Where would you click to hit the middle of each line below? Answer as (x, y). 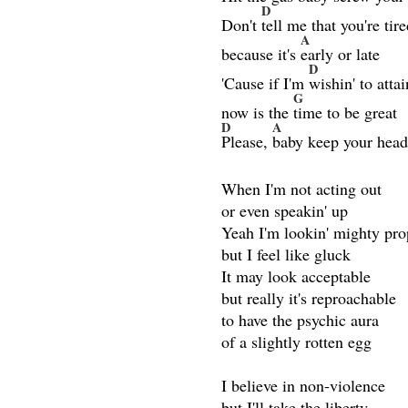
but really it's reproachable (309, 298)
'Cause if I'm (265, 83)
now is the (258, 112)
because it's (261, 54)
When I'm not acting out (302, 189)
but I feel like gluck (286, 255)
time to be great (346, 112)
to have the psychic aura (301, 320)
